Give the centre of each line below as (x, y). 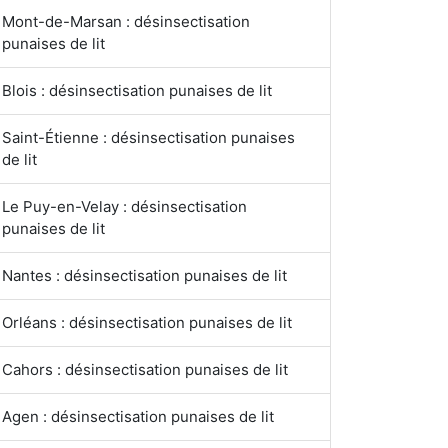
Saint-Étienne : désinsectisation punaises (148, 137)
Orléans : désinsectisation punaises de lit (147, 322)
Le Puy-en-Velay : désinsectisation (125, 206)
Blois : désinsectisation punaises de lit (137, 90)
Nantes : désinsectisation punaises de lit (144, 275)
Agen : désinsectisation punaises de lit (138, 416)
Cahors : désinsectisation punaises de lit (145, 369)
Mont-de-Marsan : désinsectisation (126, 21)
